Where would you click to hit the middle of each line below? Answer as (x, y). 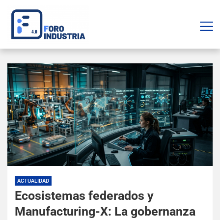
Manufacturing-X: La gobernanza (105, 212)
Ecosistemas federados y (84, 196)
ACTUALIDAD (33, 181)
